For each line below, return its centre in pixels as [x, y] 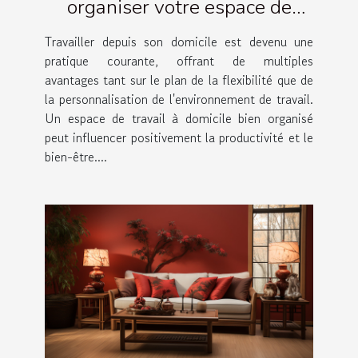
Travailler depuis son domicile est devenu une [179, 42]
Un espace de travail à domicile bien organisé [179, 119]
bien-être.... [76, 157]
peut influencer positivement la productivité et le [179, 138]
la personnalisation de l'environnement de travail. [179, 99]
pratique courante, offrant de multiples [179, 61]
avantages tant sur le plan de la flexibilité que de [179, 80]
